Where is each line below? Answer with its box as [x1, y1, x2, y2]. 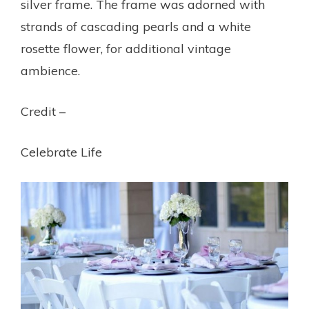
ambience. [21, 63, 80, 79]
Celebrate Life [21, 144, 102, 161]
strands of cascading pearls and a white [21, 19, 251, 35]
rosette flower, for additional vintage [21, 41, 231, 57]
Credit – [21, 103, 66, 120]
